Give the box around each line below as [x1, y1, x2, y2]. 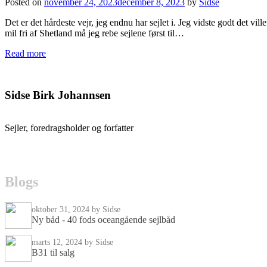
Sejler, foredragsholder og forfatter [5, 123, 133, 133]
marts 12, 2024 [32, 238, 85, 247]
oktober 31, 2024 [32, 205, 92, 215]
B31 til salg [32, 247, 74, 258]
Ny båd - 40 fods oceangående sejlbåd [32, 215, 175, 225]
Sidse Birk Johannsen [5, 89, 111, 102]
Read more [5, 48, 46, 58]
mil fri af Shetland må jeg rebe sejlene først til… [5, 27, 184, 38]
